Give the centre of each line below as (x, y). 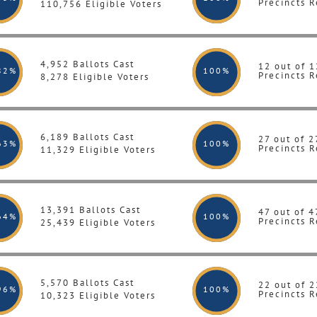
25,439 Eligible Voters (98, 223)
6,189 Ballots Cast (87, 137)
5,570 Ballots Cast (87, 283)
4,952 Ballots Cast (87, 64)
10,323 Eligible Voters (98, 295)
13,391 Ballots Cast (91, 210)
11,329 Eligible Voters (98, 150)
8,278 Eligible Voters (95, 77)
